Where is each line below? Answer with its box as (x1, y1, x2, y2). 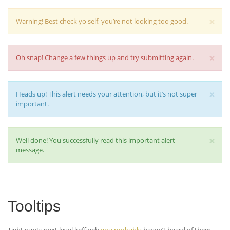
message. (16, 145, 44, 155)
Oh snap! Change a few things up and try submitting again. (16, 53, 194, 62)
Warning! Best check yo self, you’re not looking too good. (16, 16, 188, 26)
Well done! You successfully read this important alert (16, 136, 175, 145)
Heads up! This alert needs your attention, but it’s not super (16, 89, 197, 99)
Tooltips (8, 198, 61, 215)
